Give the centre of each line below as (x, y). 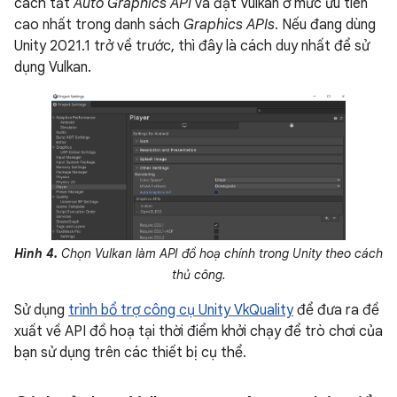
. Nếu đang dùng (325, 24)
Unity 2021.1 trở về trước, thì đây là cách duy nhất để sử (192, 46)
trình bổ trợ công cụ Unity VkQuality (181, 310)
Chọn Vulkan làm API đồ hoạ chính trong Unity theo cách (220, 253)
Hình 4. (36, 253)
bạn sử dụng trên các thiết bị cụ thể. (130, 352)
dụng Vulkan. (53, 67)
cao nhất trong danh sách (99, 24)
